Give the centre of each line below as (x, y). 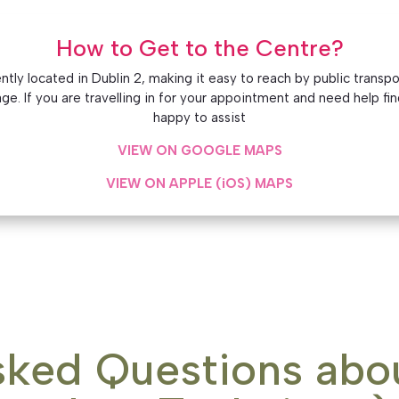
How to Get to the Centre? (199, 48)
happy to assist (199, 117)
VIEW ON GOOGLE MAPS (199, 150)
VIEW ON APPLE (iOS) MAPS (199, 183)
